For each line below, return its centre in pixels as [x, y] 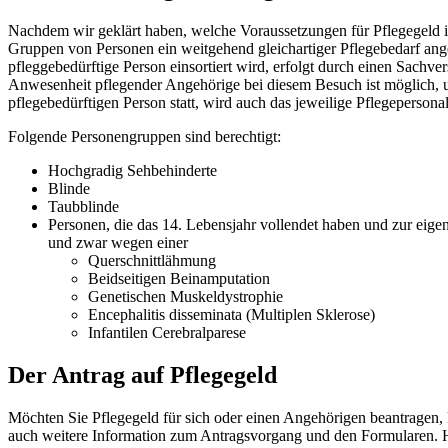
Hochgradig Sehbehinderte [132, 170]
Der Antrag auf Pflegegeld [142, 374]
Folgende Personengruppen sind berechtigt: [144, 136]
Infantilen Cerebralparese [167, 332]
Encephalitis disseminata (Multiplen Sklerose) [231, 314]
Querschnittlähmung [152, 260]
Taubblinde [83, 206]
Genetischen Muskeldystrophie [185, 296]
